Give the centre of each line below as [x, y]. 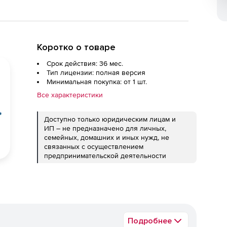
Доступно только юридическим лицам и [110, 119]
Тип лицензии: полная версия [96, 72]
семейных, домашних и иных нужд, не [107, 137]
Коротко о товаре [76, 47]
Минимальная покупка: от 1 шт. [97, 82]
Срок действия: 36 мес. [85, 63]
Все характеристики [70, 95]
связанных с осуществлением [94, 146]
